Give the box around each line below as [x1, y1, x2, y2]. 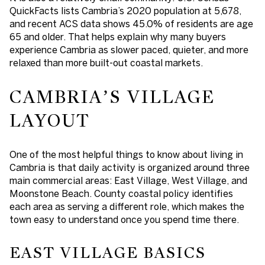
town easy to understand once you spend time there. [9, 214, 239, 225]
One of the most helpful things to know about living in [9, 149, 243, 160]
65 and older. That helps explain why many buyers [9, 31, 226, 42]
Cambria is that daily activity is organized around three [9, 162, 250, 173]
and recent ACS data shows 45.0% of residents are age [9, 18, 253, 29]
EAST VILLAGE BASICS [9, 243, 206, 262]
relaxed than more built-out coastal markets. [9, 57, 203, 68]
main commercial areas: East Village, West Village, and [9, 175, 247, 186]
